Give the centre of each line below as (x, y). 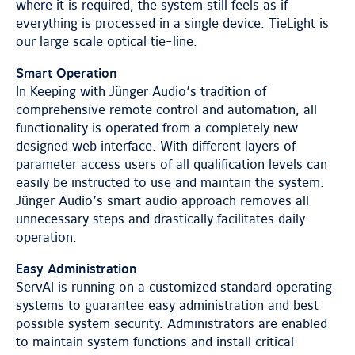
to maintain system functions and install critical (155, 342)
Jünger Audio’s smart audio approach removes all (162, 201)
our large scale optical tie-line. (107, 42)
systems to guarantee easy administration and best (167, 306)
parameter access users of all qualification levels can (172, 165)
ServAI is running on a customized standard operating (174, 288)
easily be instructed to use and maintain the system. (170, 183)
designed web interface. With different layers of (156, 147)
